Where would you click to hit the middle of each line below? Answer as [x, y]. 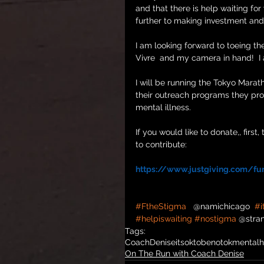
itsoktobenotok [204, 242]
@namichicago [220, 206]
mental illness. [163, 107]
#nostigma [215, 219]
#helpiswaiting [164, 219]
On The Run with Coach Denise [184, 253]
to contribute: [161, 144]
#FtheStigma [161, 206]
